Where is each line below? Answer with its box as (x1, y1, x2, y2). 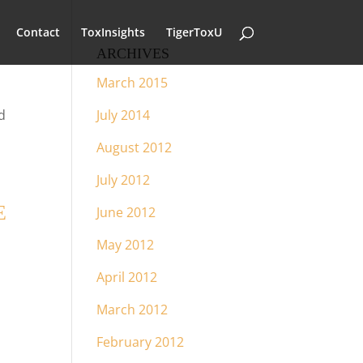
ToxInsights (80, 24, 145, 40)
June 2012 (96, 203, 156, 221)
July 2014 (96, 106, 151, 124)
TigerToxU (165, 24, 222, 40)
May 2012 (96, 236, 155, 254)
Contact (15, 24, 60, 40)
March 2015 (96, 74, 169, 92)
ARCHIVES (96, 41, 170, 67)
